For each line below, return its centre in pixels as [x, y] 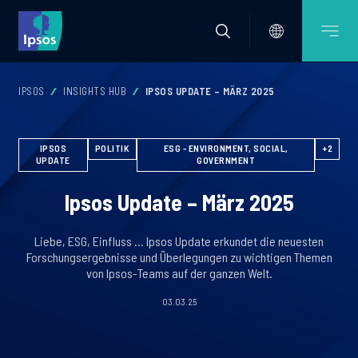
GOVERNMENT [226, 159]
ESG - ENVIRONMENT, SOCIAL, [226, 147]
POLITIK [112, 147]
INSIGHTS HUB [95, 91]
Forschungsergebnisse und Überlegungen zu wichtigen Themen [179, 257]
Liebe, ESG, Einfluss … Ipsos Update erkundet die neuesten [179, 241]
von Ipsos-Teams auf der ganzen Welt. [179, 272]
